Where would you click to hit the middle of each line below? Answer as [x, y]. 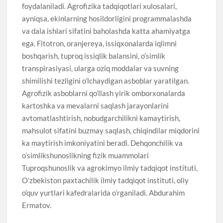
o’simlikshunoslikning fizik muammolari [86, 155]
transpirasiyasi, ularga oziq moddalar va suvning [101, 68]
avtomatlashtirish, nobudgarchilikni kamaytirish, [101, 118]
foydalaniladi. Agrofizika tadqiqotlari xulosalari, [100, 6]
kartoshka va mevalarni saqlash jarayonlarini [96, 105]
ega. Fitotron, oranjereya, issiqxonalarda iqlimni [100, 43]
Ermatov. [37, 205]
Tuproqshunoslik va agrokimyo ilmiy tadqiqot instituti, [110, 167]
